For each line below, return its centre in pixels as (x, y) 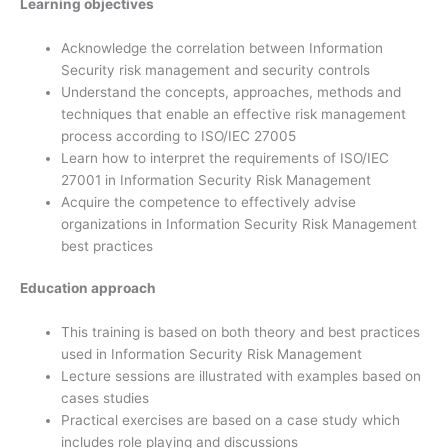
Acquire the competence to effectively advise (209, 201)
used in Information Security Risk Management (212, 353)
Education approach (88, 288)
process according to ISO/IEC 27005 (179, 135)
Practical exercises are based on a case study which (231, 419)
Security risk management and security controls (216, 69)
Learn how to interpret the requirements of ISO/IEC (225, 157)
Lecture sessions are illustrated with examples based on (241, 375)
